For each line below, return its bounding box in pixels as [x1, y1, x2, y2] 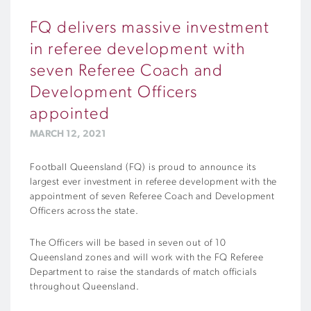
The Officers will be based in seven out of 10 [30, 237, 226, 249]
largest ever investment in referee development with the [30, 176, 278, 187]
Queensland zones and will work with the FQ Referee [30, 252, 264, 263]
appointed [30, 106, 110, 123]
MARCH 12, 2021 [30, 128, 106, 140]
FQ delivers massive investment [30, 19, 270, 37]
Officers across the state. [30, 205, 139, 217]
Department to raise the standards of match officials [30, 267, 257, 278]
